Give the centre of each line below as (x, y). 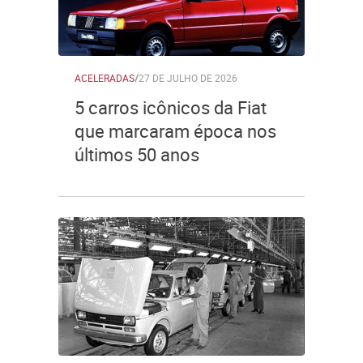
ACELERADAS (105, 78)
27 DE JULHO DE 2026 (188, 78)
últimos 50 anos (137, 154)
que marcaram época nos (175, 131)
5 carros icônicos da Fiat (171, 107)
